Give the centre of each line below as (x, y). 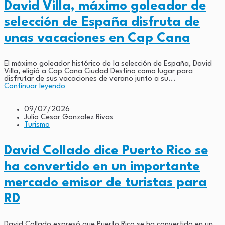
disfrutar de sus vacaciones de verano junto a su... (90, 79)
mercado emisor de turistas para (105, 183)
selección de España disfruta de (102, 22)
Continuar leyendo (35, 86)
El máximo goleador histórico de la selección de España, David (108, 64)
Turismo (37, 125)
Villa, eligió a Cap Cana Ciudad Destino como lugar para (98, 71)
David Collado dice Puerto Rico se (106, 150)
